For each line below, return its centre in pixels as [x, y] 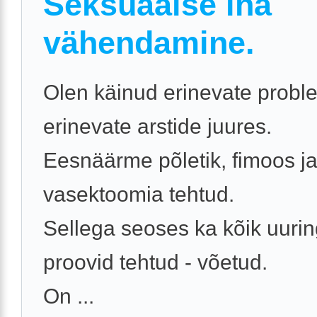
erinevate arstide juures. [157, 126]
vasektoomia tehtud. [139, 194]
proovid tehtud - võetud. [155, 262]
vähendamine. [149, 42]
